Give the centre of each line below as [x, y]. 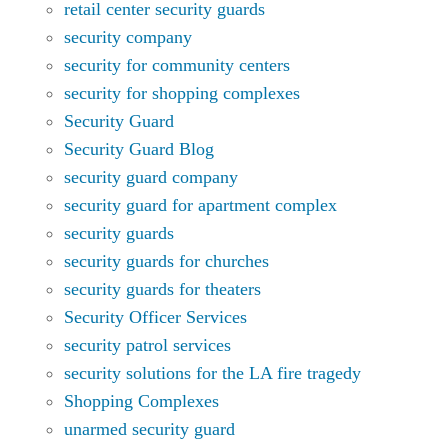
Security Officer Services [155, 316]
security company [128, 36]
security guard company [151, 176]
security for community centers [177, 64]
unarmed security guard [149, 428]
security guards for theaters [162, 288]
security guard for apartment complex [200, 204]
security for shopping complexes [182, 92]
